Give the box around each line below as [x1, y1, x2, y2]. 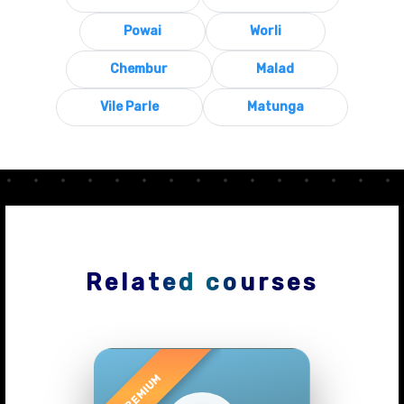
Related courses [85, 268, 318, 296]
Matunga [247, 98, 304, 115]
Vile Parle [100, 98, 159, 115]
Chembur [110, 60, 168, 77]
